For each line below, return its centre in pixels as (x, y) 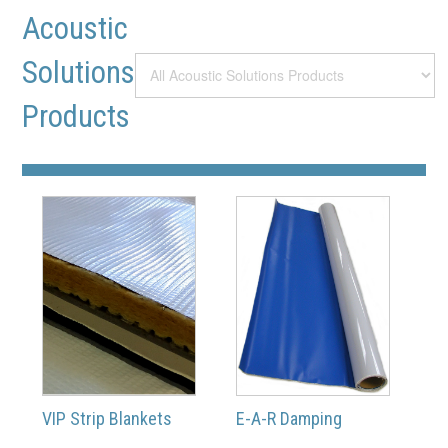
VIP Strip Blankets (107, 419)
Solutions (79, 72)
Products (76, 116)
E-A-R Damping (289, 419)
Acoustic (75, 28)
